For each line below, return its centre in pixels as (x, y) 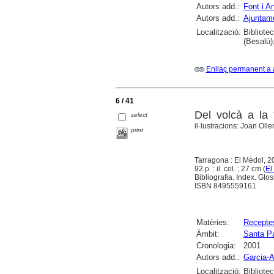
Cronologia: (216, 245)
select (139, 115)
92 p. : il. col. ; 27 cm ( (230, 168)
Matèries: (213, 222)
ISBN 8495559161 (225, 186)
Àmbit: (208, 234)
